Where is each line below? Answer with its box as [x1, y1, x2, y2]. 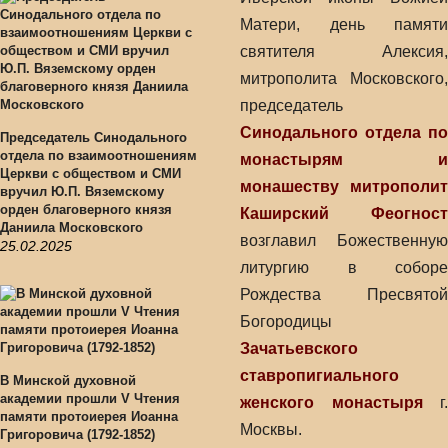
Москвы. [240, 421, 302, 438]
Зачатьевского [240, 340, 358, 357]
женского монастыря [240, 394, 423, 411]
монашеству [240, 178, 339, 195]
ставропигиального [240, 367, 399, 384]
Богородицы [240, 313, 332, 330]
